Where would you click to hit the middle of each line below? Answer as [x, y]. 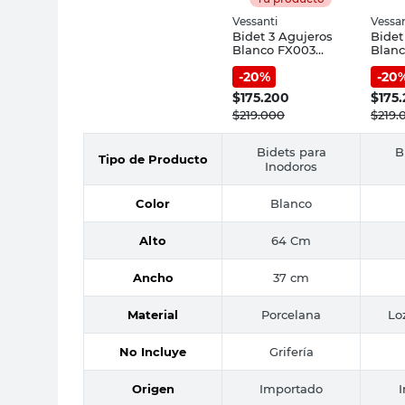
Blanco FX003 [274, 49]
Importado [291, 388]
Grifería [291, 351]
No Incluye [153, 351]
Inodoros [291, 166]
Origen [153, 388]
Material [153, 314]
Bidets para [291, 151]
